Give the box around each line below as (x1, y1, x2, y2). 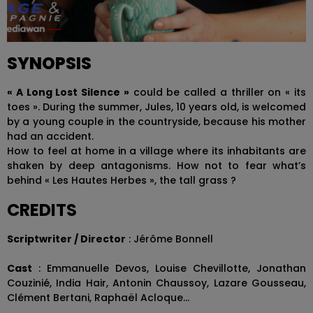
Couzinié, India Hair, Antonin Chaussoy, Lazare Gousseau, (7, 275, 306, 290)
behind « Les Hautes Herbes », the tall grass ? (7, 173, 236, 187)
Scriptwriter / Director (7, 231, 126, 246)
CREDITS (7, 198, 77, 221)
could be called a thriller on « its (129, 85, 307, 99)
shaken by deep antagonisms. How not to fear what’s (7, 158, 306, 173)
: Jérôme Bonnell (126, 231, 213, 246)
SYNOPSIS (7, 51, 92, 75)
